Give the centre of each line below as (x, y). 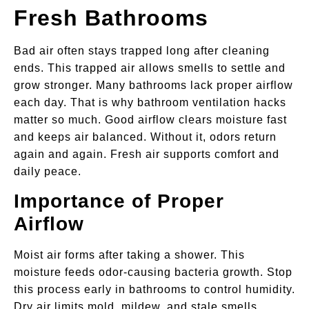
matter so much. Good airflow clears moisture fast (150, 119)
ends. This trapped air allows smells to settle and (150, 68)
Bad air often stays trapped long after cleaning (142, 50)
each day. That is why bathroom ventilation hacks (150, 102)
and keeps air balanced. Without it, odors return (145, 137)
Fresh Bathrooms (111, 18)
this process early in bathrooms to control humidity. (154, 290)
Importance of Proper (119, 201)
